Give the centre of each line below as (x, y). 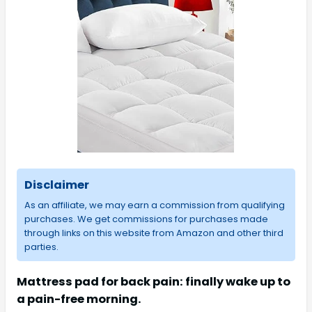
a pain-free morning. (79, 299)
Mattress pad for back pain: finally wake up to (154, 281)
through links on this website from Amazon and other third (154, 233)
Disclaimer (56, 185)
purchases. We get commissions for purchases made (146, 219)
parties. (41, 247)
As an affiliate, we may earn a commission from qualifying (154, 205)
